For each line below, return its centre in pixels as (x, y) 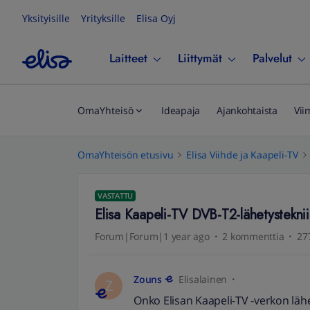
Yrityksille (103, 18)
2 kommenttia (253, 236)
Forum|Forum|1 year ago (152, 236)
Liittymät (200, 58)
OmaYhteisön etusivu (126, 155)
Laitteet (128, 58)
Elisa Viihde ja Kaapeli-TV (242, 155)
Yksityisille (46, 18)
